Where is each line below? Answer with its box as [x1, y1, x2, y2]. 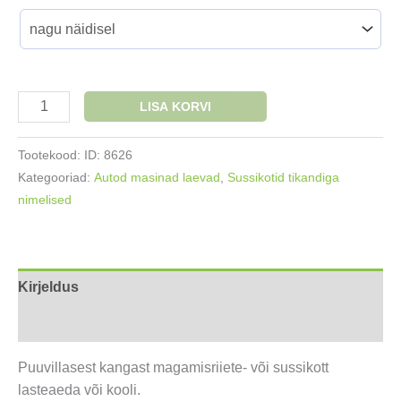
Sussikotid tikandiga [227, 169, 339, 184]
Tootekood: [18, 147, 84, 162]
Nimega [17, 93, 67, 109]
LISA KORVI [140, 98, 212, 114]
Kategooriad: [18, 169, 94, 184]
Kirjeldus [18, 278, 79, 294]
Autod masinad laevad [94, 169, 220, 184]
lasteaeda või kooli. [18, 381, 141, 397]
